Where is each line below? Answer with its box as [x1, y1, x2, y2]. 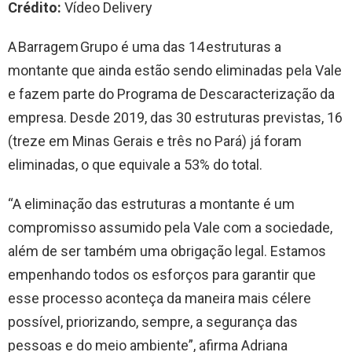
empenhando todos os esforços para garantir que [8, 266, 316, 283]
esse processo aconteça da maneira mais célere [8, 289, 311, 306]
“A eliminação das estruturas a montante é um [8, 195, 295, 212]
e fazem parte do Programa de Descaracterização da [8, 85, 335, 102]
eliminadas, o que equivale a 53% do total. [8, 156, 262, 173]
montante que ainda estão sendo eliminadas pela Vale [8, 61, 342, 79]
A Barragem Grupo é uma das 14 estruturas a [8, 38, 281, 55]
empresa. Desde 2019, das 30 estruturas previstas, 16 [8, 108, 343, 126]
